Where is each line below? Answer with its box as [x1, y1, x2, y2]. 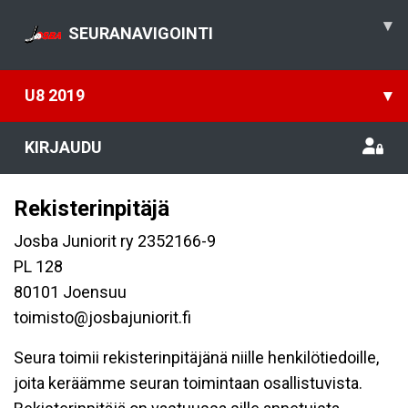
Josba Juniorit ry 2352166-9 [14, 231, 216, 250]
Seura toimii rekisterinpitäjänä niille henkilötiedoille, [14, 348, 379, 367]
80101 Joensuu [14, 282, 127, 301]
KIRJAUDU [25, 138, 102, 157]
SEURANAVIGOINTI [68, 23, 213, 43]
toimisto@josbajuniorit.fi [14, 308, 191, 327]
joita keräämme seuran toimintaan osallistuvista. [14, 373, 362, 393]
